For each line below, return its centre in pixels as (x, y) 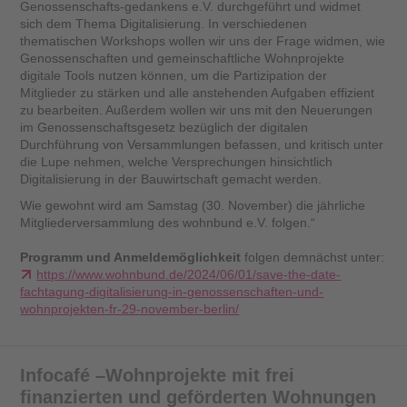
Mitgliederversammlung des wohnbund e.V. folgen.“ (168, 223)
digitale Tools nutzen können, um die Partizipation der (174, 76)
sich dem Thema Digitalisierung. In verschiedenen (164, 24)
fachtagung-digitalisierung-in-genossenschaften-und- (172, 292)
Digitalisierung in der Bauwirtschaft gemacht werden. (171, 179)
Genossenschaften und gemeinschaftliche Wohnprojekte (183, 59)
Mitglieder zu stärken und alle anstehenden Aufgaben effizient (198, 93)
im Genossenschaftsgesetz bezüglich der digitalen (164, 128)
